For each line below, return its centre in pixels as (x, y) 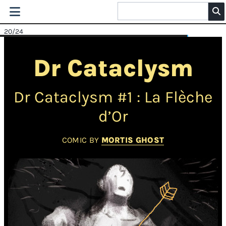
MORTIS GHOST (133, 140)
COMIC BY (81, 140)
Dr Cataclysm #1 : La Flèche (113, 97)
